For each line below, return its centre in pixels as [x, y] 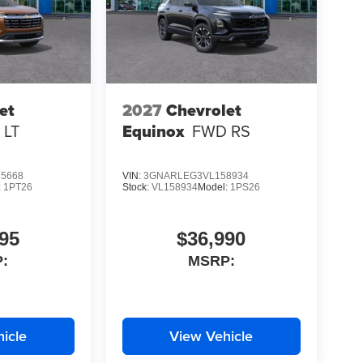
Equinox [153, 131]
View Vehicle [211, 336]
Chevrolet [203, 110]
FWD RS [221, 130]
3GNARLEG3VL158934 [196, 176]
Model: [214, 188]
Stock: [137, 188]
